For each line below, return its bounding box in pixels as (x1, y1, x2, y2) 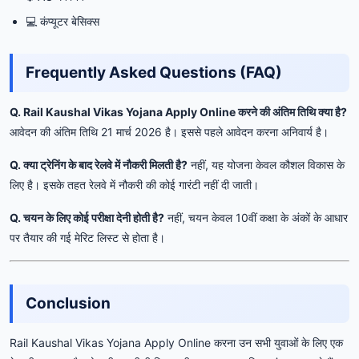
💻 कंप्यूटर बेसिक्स (26, 14, 99, 28)
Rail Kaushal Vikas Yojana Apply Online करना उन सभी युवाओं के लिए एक (10, 335, 343, 349)
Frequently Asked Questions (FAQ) (26, 63, 282, 82)
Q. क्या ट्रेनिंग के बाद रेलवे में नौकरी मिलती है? (10, 157, 188, 171)
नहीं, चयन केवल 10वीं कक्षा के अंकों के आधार (164, 210, 348, 224)
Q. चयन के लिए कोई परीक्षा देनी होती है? (10, 210, 164, 224)
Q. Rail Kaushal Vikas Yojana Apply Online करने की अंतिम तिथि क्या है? (10, 104, 347, 119)
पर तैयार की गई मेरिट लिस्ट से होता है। (10, 230, 165, 244)
